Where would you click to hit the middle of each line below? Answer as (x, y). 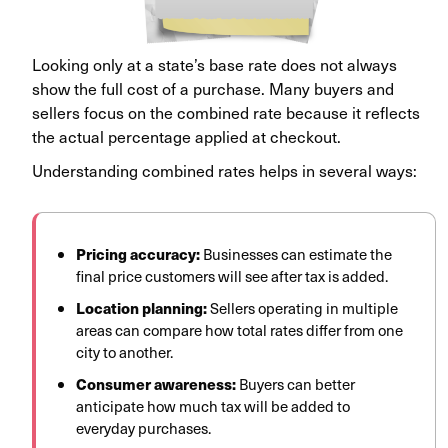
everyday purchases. (143, 428)
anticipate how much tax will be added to (213, 406)
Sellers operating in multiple (302, 308)
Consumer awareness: (156, 384)
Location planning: (141, 308)
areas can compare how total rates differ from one (239, 330)
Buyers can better (295, 384)
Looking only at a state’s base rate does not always (214, 64)
